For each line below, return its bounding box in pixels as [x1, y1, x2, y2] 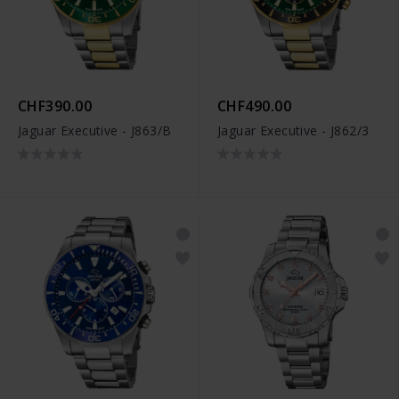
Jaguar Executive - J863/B [18, 122, 172, 140]
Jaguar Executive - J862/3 [217, 122, 370, 140]
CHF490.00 [217, 96, 292, 117]
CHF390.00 [18, 96, 93, 117]
